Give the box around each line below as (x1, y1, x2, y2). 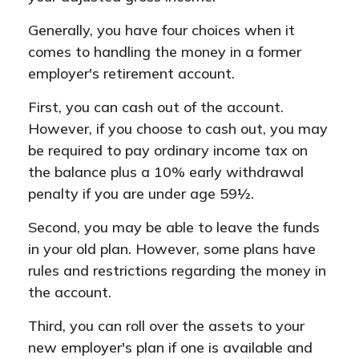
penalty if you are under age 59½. (28, 184, 254, 203)
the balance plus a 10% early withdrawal (28, 163, 304, 181)
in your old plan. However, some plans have (28, 240, 316, 258)
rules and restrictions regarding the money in (28, 261, 326, 280)
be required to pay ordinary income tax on (28, 141, 308, 159)
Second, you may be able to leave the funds (28, 218, 320, 236)
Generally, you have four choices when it (28, 21, 295, 39)
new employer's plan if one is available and (28, 338, 313, 357)
